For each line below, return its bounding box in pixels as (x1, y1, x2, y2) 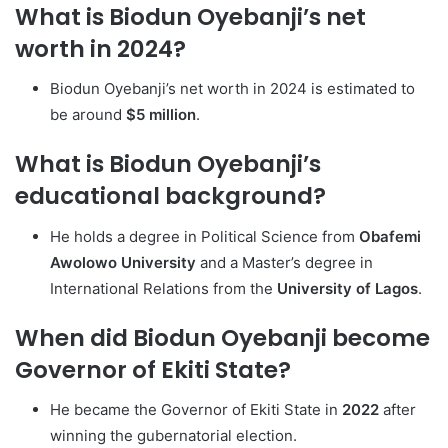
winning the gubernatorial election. (50, 426, 297, 445)
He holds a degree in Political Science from (50, 226, 359, 246)
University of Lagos (277, 278, 418, 298)
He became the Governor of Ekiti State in (50, 400, 342, 419)
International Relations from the (50, 278, 277, 298)
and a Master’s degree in (196, 252, 373, 272)
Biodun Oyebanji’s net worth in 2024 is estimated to (50, 79, 415, 98)
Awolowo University (50, 252, 196, 272)
